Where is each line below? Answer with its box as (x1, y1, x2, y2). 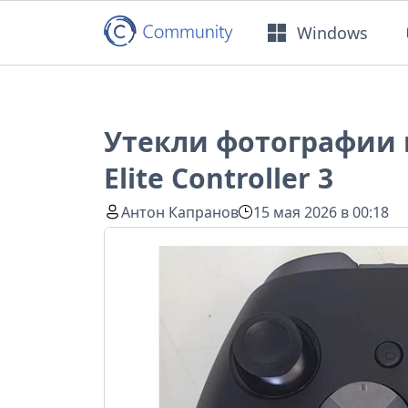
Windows (297, 21, 369, 44)
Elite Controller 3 (104, 159, 333, 198)
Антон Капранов (121, 201, 240, 222)
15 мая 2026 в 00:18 (253, 201, 390, 222)
